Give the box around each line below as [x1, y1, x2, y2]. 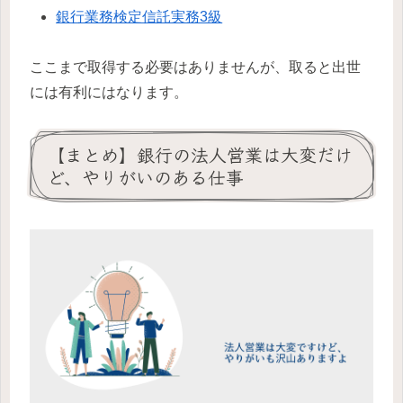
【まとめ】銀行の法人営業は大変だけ [47, 141, 353, 168]
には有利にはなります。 [30, 85, 188, 101]
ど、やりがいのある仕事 [47, 164, 244, 191]
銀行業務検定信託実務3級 [56, 8, 223, 24]
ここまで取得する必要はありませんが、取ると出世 [30, 59, 361, 76]
